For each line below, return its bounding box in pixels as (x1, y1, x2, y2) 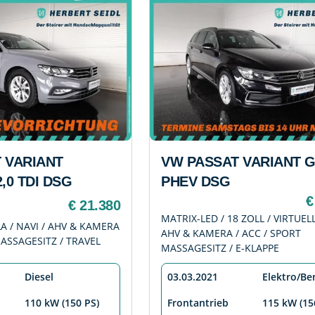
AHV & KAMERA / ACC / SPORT (161, 226, 301, 240)
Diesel (25, 270, 53, 284)
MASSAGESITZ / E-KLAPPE (161, 241, 279, 255)
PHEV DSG (161, 174, 230, 190)
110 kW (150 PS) (25, 296, 99, 310)
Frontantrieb (167, 296, 229, 310)
